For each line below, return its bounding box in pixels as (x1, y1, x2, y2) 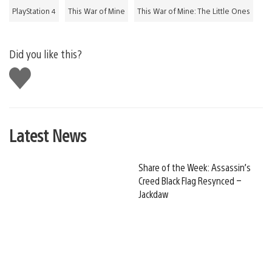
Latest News (9, 123, 86, 146)
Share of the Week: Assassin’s (138, 160, 251, 174)
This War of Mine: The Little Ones (137, 5, 250, 16)
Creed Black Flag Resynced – (138, 174, 242, 187)
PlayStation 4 (12, 5, 56, 16)
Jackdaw (138, 187, 169, 200)
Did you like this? (9, 46, 82, 61)
